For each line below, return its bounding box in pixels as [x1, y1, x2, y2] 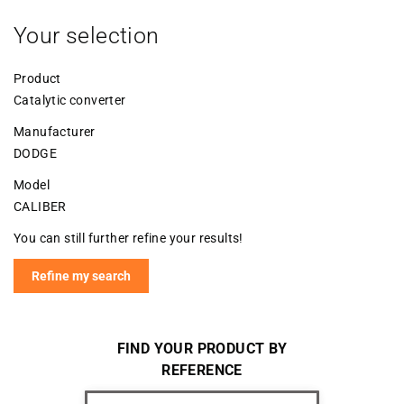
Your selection [14, 23, 160, 49]
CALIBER [14, 199, 67, 214]
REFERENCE [161, 362, 243, 379]
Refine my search [32, 269, 131, 283]
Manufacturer [14, 124, 96, 139]
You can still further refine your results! [14, 231, 243, 245]
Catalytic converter [14, 93, 126, 107]
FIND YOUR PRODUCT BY [116, 340, 288, 357]
